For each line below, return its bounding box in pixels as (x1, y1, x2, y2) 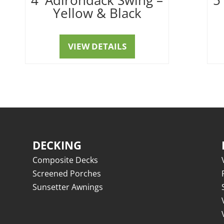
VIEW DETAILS (67, 40, 126, 52)
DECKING (32, 137, 81, 153)
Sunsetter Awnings (32, 181, 103, 193)
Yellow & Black (52, 3, 141, 22)
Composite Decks (32, 154, 98, 166)
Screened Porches (32, 168, 101, 179)
